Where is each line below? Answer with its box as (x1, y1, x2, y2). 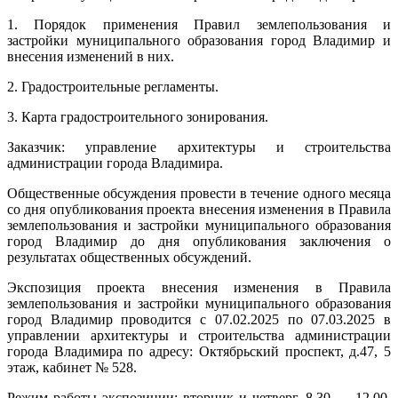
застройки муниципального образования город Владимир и (7, 32, 391, 48)
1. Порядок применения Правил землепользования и (7, 16, 391, 32)
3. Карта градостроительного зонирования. (7, 108, 268, 124)
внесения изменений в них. (7, 48, 174, 64)
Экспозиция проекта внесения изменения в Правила (7, 279, 391, 295)
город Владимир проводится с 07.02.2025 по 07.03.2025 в (7, 311, 391, 327)
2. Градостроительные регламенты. (7, 78, 219, 94)
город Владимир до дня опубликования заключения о (7, 233, 391, 249)
